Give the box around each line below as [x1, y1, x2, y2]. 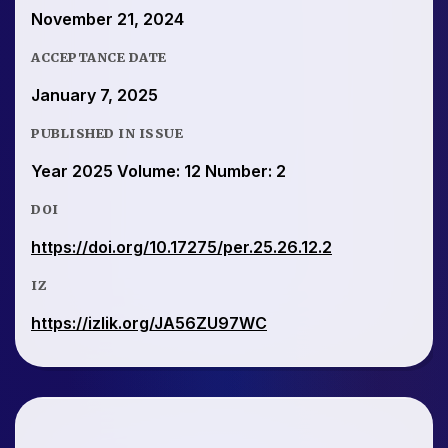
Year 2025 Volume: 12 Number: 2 [31, 161, 286, 182]
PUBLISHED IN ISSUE [31, 125, 183, 142]
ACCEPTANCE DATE [31, 49, 167, 66]
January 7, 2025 [31, 85, 158, 106]
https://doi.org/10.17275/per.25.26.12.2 [31, 237, 332, 258]
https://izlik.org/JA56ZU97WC [31, 313, 267, 334]
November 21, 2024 [31, 9, 184, 30]
